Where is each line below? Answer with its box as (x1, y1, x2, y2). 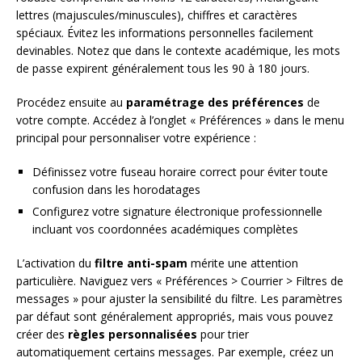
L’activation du (16, 255, 95, 271)
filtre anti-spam (95, 255, 187, 271)
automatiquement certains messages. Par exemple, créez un (16, 344, 334, 360)
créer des (16, 326, 68, 343)
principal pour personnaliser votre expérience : (16, 130, 256, 146)
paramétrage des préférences (126, 95, 304, 111)
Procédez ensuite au (16, 95, 126, 111)
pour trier (197, 326, 249, 343)
